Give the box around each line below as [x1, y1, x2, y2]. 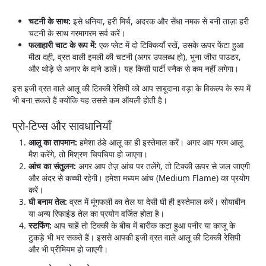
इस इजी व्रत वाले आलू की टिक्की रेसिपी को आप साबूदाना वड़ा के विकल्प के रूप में [12, 83, 251, 94]
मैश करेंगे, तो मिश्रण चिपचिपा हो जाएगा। [28, 148, 148, 160]
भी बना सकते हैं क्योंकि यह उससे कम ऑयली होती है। [12, 94, 168, 106]
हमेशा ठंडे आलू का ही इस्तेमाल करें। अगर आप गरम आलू [77, 137, 243, 148]
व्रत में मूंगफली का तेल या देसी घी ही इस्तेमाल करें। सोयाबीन [67, 196, 246, 208]
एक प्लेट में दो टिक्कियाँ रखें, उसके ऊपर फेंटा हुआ [97, 39, 244, 50]
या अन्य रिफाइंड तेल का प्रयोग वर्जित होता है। [28, 208, 165, 220]
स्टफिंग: [28, 220, 52, 232]
